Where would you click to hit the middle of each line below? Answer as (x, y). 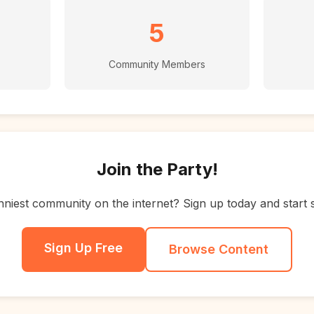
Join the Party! (157, 169)
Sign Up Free (83, 248)
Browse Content (219, 249)
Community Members (157, 64)
